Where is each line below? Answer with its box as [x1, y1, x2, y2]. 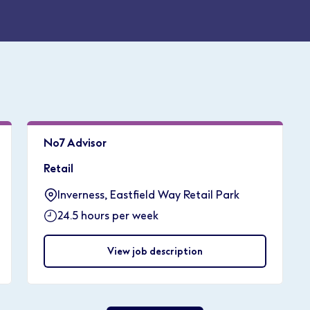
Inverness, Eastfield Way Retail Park [57, 188, 240, 201]
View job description [107, 245, 203, 257]
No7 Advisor [44, 136, 107, 149]
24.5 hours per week [57, 209, 159, 222]
